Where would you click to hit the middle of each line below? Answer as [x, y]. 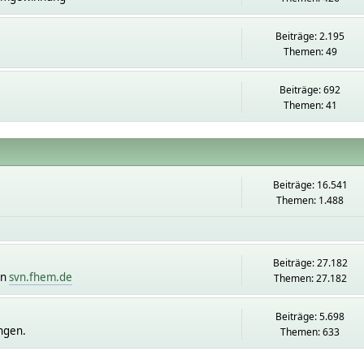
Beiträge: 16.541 [310, 185]
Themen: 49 [310, 52]
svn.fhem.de [40, 277]
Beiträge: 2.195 [310, 36]
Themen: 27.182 [310, 278]
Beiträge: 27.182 [310, 263]
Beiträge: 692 [310, 90]
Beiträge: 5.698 [310, 316]
